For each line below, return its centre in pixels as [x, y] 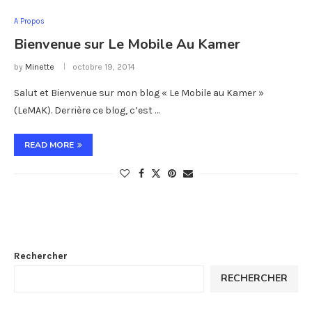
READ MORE [49, 145]
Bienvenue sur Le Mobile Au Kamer [127, 44]
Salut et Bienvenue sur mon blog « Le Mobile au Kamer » [139, 93]
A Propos [29, 21]
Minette [40, 67]
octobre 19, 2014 [104, 67]
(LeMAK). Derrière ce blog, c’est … [87, 110]
